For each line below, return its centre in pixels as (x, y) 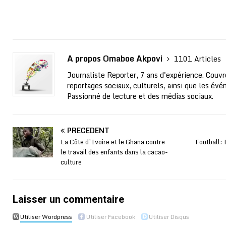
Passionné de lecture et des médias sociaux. (140, 96)
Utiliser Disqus (169, 217)
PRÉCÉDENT (88, 131)
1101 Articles (197, 59)
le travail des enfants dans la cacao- (114, 152)
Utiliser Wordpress (46, 217)
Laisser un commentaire (68, 200)
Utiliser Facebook (110, 217)
